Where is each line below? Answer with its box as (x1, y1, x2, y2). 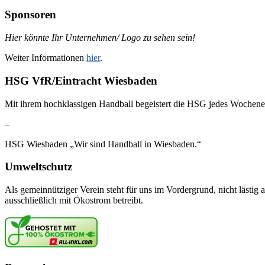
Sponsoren (5, 8, 56, 21)
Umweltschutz (5, 160, 72, 173)
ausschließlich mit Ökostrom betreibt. (5, 195, 143, 205)
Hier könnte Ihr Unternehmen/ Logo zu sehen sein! (5, 33, 195, 43)
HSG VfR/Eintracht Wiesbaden (5, 74, 157, 87)
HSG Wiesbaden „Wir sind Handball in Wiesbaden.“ (5, 138, 201, 149)
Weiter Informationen (5, 53, 86, 63)
